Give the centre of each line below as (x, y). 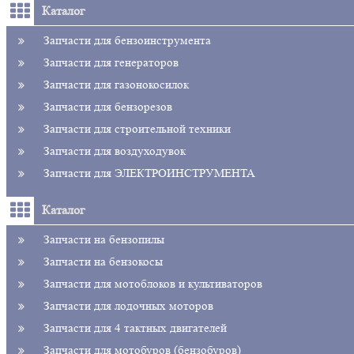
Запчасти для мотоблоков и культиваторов (153, 284)
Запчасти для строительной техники (137, 129)
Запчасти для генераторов (111, 62)
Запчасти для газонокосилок (116, 85)
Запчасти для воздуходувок (115, 151)
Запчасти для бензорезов (108, 107)
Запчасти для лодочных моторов (128, 306)
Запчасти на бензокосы (103, 262)
